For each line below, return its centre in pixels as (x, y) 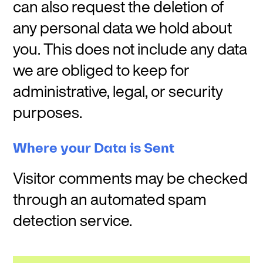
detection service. (73, 220)
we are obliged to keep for (102, 70)
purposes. (48, 112)
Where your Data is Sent (94, 149)
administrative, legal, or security (118, 91)
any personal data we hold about (123, 28)
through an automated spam (110, 199)
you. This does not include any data (130, 49)
